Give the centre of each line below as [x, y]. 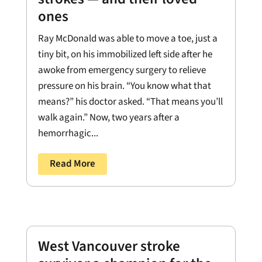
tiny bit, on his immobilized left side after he [125, 54]
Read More [72, 164]
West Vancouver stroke [109, 246]
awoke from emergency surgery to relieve [122, 70]
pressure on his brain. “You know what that [124, 86]
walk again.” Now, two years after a [108, 118]
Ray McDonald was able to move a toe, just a [127, 39]
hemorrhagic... [68, 133]
